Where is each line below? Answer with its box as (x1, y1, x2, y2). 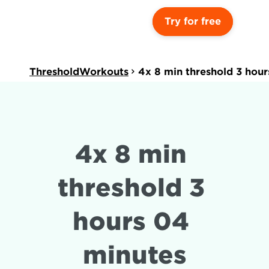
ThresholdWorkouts (29, 66, 128, 77)
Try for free (165, 16, 221, 27)
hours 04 (73, 207, 189, 236)
